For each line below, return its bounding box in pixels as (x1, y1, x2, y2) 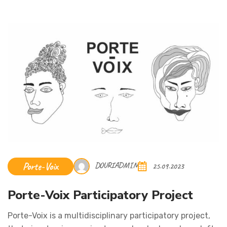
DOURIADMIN (95, 160, 137, 171)
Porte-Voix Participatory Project (8, 186, 193, 203)
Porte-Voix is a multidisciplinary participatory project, (8, 210, 210, 220)
